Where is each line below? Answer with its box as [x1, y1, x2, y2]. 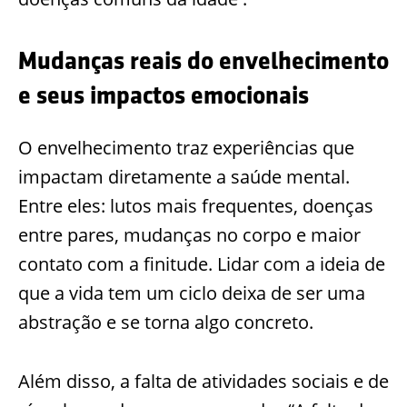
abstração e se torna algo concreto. [18, 309, 313, 334]
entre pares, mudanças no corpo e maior [18, 222, 361, 247]
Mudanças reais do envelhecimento [18, 47, 389, 75]
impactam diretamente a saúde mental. [18, 164, 350, 189]
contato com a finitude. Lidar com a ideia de [18, 251, 385, 276]
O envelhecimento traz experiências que [18, 134, 354, 160]
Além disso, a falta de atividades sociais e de [18, 368, 389, 393]
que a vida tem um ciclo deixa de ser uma [18, 280, 365, 305]
